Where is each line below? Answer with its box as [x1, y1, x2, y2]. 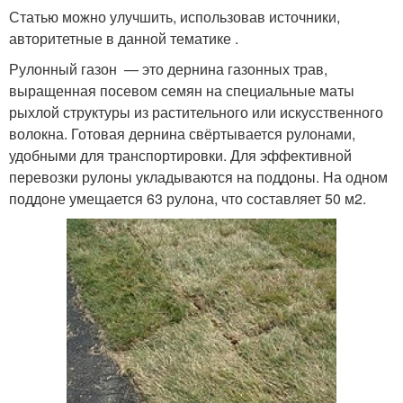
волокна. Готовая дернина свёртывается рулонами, [9, 123, 355, 144]
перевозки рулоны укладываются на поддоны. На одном [9, 166, 388, 187]
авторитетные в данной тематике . [9, 28, 238, 49]
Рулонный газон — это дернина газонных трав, [9, 58, 327, 79]
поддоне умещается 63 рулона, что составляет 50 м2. [9, 188, 366, 209]
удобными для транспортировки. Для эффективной [9, 145, 352, 166]
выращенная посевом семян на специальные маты [9, 80, 354, 101]
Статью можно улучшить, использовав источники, [9, 6, 340, 27]
